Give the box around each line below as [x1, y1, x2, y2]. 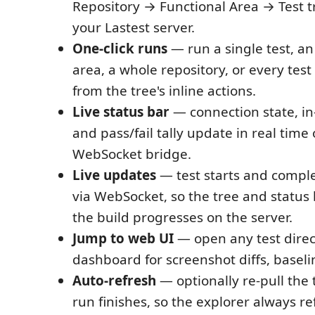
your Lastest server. [72, 18, 195, 37]
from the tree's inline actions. [72, 81, 256, 100]
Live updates [72, 165, 156, 184]
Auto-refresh [72, 271, 156, 290]
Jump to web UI [72, 229, 174, 247]
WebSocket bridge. [72, 144, 191, 163]
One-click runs [72, 39, 167, 58]
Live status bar [72, 102, 169, 121]
